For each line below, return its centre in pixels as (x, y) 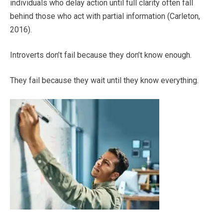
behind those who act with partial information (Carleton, (105, 16)
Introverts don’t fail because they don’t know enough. (101, 55)
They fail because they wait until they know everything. (104, 80)
